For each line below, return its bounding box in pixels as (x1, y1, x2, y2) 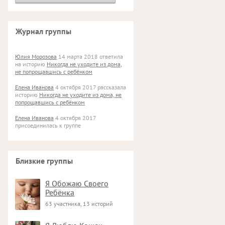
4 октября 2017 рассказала (54, 83, 126, 91)
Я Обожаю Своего (45, 178, 108, 188)
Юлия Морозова (15, 53, 57, 60)
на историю (15, 60, 47, 68)
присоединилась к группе (15, 122, 81, 129)
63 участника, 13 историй (45, 200, 113, 207)
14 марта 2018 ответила (57, 53, 123, 60)
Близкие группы (16, 156, 73, 166)
